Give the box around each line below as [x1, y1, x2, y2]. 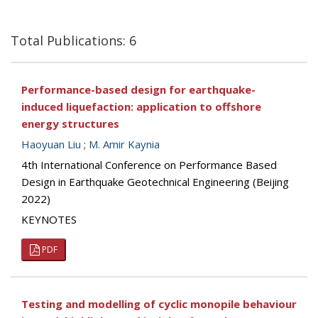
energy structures [21, 116, 119, 131]
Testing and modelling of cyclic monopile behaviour [21, 297, 297, 311]
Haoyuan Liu [21, 137, 81, 151]
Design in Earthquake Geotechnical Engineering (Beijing [21, 175, 289, 189]
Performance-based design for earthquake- [21, 82, 256, 97]
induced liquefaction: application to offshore [21, 99, 261, 114]
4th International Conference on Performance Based [21, 158, 277, 172]
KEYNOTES [21, 212, 77, 226]
